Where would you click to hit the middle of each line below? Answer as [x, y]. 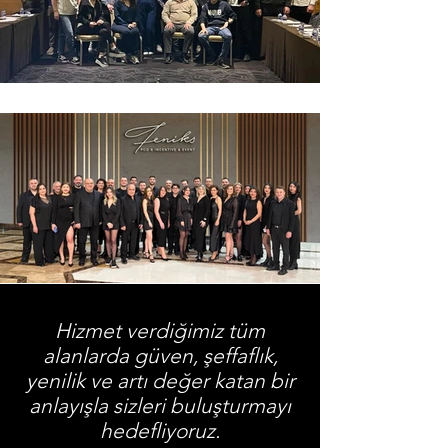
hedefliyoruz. [160, 431]
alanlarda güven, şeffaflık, [160, 356]
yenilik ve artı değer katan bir [160, 381]
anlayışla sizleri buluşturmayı [160, 406]
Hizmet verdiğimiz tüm [160, 331]
